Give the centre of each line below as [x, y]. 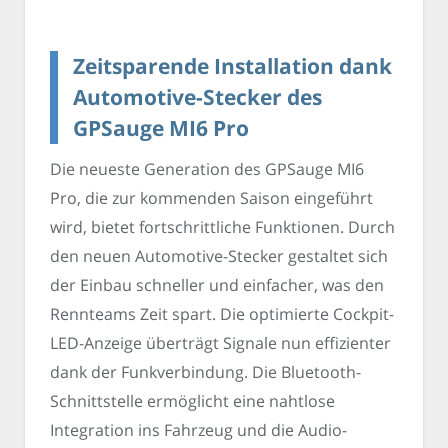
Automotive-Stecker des [197, 97]
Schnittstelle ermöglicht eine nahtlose [192, 400]
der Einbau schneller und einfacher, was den [217, 284]
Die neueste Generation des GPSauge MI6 [207, 168]
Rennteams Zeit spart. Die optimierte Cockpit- [222, 313]
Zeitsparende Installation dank [232, 66]
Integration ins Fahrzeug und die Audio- [198, 429]
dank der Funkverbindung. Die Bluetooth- [205, 371]
